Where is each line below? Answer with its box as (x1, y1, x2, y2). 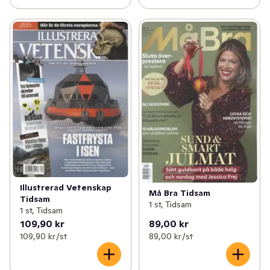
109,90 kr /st (20, 230, 67, 242)
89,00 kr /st (148, 230, 193, 242)
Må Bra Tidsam (148, 187, 210, 199)
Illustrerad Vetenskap (20, 181, 111, 193)
